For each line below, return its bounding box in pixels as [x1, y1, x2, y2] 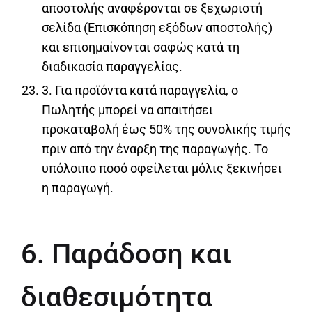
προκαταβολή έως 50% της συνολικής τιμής [42, 122, 291, 137]
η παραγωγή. [42, 180, 114, 196]
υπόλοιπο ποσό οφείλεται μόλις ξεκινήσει [42, 161, 282, 176]
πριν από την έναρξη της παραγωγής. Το [42, 141, 268, 157]
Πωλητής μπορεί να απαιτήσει [42, 102, 213, 118]
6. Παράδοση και [21, 237, 231, 271]
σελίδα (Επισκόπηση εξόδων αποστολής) [42, 20, 272, 36]
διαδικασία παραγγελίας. [42, 59, 182, 75]
